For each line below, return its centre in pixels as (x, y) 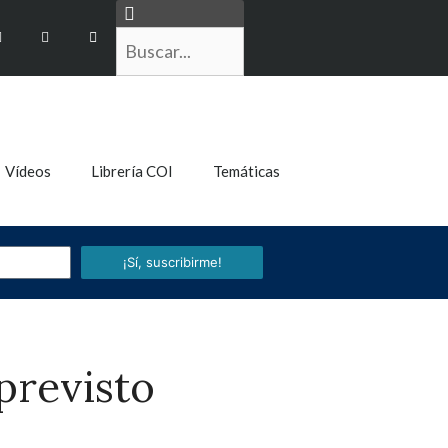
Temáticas (246, 171)
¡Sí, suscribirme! (172, 262)
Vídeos (27, 171)
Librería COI (131, 171)
